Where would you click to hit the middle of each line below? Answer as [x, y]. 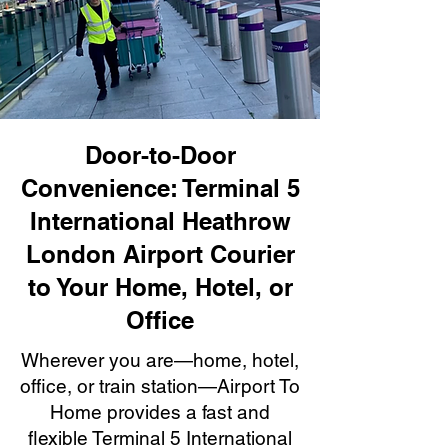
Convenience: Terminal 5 [160, 188]
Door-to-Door [160, 155]
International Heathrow [160, 221]
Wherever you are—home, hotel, [160, 360]
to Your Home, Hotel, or [160, 287]
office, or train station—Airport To [160, 386]
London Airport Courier [160, 254]
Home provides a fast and [160, 412]
